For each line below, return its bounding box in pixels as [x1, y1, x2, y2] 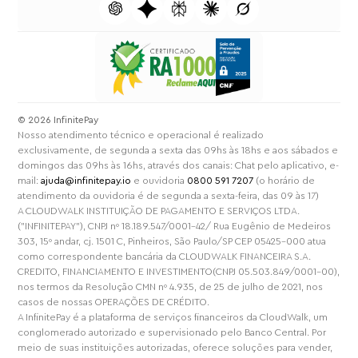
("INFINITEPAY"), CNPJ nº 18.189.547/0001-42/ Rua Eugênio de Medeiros [18, 221, 332, 231]
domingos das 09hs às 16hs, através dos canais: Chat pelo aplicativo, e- [18, 160, 340, 170]
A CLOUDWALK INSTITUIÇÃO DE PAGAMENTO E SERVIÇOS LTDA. [18, 205, 300, 216]
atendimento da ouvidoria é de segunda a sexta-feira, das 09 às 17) [18, 190, 320, 201]
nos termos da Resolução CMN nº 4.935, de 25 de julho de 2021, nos [18, 281, 324, 292]
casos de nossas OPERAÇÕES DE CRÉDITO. [18, 296, 210, 307]
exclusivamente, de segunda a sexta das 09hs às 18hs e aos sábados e [18, 145, 339, 155]
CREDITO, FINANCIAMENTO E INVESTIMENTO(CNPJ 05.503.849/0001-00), [18, 266, 340, 276]
